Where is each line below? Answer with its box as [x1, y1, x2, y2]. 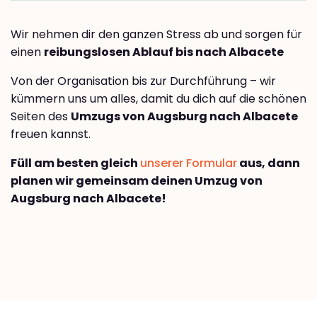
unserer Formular [140, 154, 237, 171]
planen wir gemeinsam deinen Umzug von [11, 172, 263, 189]
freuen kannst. [11, 125, 91, 142]
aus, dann [237, 154, 300, 171]
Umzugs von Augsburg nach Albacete [71, 108, 298, 125]
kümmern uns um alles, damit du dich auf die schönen [11, 90, 306, 107]
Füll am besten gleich [11, 154, 140, 171]
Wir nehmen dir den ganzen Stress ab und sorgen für [11, 25, 302, 42]
